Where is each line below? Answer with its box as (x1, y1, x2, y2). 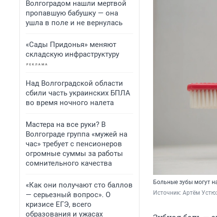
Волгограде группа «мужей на (26, 130, 127, 139)
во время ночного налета (26, 98, 114, 107)
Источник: (153, 189, 183, 197)
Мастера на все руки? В (26, 120, 106, 129)
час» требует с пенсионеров (26, 139, 122, 148)
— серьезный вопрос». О (26, 190, 110, 199)
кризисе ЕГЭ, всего (26, 200, 92, 209)
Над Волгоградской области (26, 79, 123, 88)
